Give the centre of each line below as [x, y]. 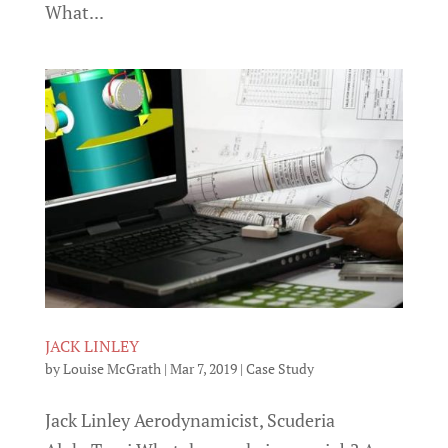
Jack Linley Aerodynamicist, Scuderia [189, 420]
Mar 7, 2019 [203, 369]
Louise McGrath [111, 369]
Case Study [279, 369]
